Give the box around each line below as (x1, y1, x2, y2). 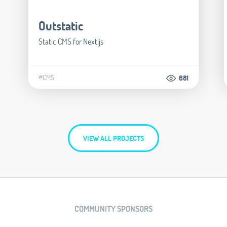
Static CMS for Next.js (38, 35, 103, 47)
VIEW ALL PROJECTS (83, 133, 144, 143)
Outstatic (38, 17, 83, 33)
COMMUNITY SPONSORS (74, 203, 153, 214)
